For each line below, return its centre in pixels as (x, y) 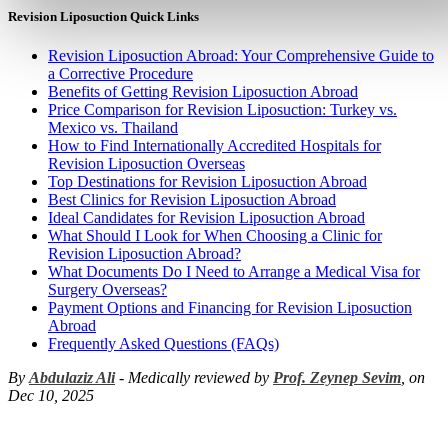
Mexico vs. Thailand (113, 128)
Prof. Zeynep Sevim (337, 378)
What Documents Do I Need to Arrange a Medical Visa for (234, 272)
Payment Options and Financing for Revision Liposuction (230, 308)
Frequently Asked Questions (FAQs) (163, 344)
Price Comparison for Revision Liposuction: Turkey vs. (222, 110)
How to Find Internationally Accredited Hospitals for (214, 146)
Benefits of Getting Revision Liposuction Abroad (203, 92)
